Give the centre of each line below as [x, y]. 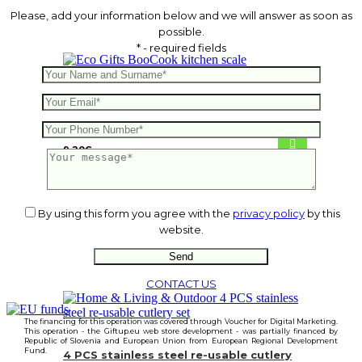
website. [181, 229]
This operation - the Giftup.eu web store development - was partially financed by [181, 330]
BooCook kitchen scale [132, 102]
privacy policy [269, 213]
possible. [181, 31]
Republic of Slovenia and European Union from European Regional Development [181, 340]
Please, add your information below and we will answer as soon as [181, 15]
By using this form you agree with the [135, 213]
